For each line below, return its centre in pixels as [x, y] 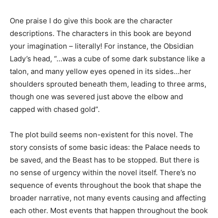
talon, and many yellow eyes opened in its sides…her [100, 71]
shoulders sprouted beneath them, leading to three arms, [108, 84]
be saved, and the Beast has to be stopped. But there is [105, 160]
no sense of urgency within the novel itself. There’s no [103, 172]
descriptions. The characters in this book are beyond [100, 33]
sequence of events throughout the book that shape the [106, 185]
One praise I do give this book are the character [91, 20]
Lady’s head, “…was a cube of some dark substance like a [107, 58]
